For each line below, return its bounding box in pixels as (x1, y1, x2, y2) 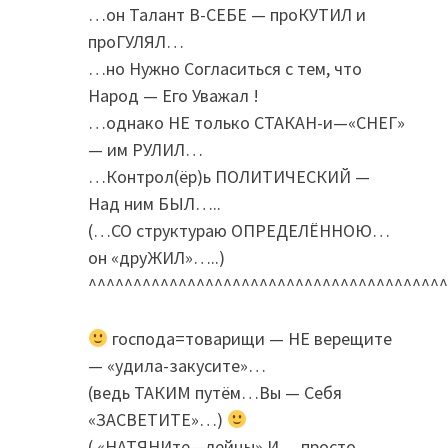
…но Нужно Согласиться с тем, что (87, 57, 362, 81)
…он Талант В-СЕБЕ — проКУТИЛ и (87, 3, 366, 27)
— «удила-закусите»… (87, 354, 266, 378)
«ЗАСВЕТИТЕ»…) (87, 408, 227, 432)
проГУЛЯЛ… (87, 30, 184, 54)
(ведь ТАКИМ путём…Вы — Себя (87, 381, 342, 405)
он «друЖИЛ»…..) (87, 246, 225, 270)
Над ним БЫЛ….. (87, 192, 221, 216)
